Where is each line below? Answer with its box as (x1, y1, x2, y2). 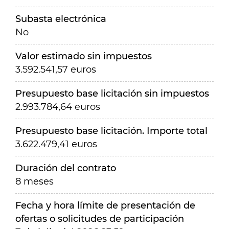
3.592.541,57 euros (15, 64, 96, 75)
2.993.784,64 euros (15, 101, 100, 112)
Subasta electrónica (15, 13, 106, 25)
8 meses (15, 176, 54, 187)
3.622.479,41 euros (15, 139, 97, 150)
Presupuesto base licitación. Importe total (15, 125, 208, 136)
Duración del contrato (15, 163, 116, 174)
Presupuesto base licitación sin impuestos (15, 88, 209, 99)
